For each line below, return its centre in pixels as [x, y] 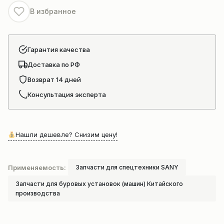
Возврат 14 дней [54, 79]
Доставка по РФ [54, 64]
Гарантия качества [59, 49]
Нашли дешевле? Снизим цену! [66, 134]
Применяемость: [37, 167]
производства [38, 193]
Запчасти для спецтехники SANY [127, 167]
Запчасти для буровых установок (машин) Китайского [99, 184]
